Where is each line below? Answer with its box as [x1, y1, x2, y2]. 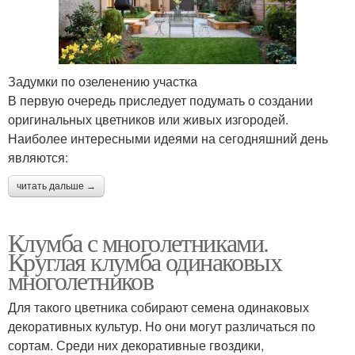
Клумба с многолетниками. [8, 224, 269, 259]
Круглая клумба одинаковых [8, 243, 281, 278]
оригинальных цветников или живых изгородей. [8, 109, 288, 128]
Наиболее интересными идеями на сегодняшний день [8, 128, 328, 147]
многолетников [8, 262, 154, 297]
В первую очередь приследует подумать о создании [8, 90, 313, 109]
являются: [8, 147, 68, 166]
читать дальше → [17, 180, 96, 192]
